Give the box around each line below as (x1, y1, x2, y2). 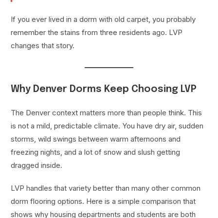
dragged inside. (11, 161, 63, 170)
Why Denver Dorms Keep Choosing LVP (11, 84, 197, 95)
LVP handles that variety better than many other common (11, 183, 201, 193)
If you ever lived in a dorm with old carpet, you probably (11, 15, 196, 24)
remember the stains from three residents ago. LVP (11, 28, 183, 37)
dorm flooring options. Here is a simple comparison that (11, 197, 196, 206)
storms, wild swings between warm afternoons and (11, 134, 181, 144)
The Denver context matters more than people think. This (11, 108, 202, 118)
